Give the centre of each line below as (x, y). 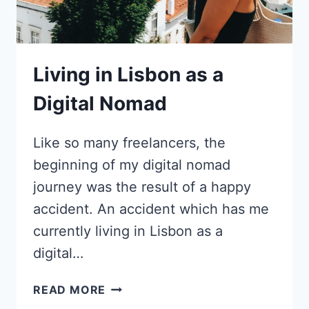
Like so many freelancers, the (129, 143)
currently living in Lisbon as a (128, 231)
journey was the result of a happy (142, 187)
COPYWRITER (146, 42)
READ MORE (70, 290)
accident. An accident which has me (151, 209)
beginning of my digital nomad (132, 165)
